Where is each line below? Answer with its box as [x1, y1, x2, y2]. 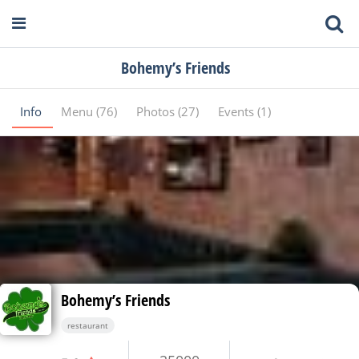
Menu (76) [61, 103, 120, 119]
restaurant [67, 320, 108, 331]
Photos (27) [136, 103, 202, 119]
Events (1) [218, 103, 271, 119]
